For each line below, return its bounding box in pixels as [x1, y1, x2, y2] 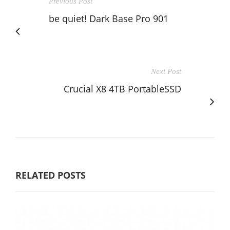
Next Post [151, 67, 181, 75]
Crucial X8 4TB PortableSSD [64, 82, 181, 95]
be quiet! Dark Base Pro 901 [49, 12, 168, 25]
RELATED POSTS [15, 168, 86, 181]
